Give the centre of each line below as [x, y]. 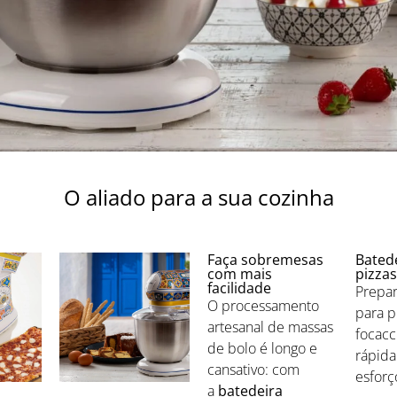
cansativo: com [253, 369]
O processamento [263, 305]
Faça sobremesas [265, 259]
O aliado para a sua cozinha [198, 197]
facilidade [239, 288]
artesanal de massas [270, 327]
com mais [240, 273]
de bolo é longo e [262, 348]
